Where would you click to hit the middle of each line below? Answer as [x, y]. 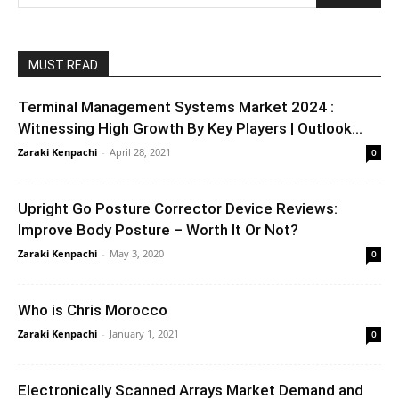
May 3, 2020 [137, 253]
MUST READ [63, 65]
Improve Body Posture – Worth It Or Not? [158, 229]
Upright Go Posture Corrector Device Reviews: [178, 208]
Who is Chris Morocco [93, 309]
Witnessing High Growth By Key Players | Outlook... [190, 128]
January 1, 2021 [144, 333]
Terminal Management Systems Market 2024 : [176, 106]
